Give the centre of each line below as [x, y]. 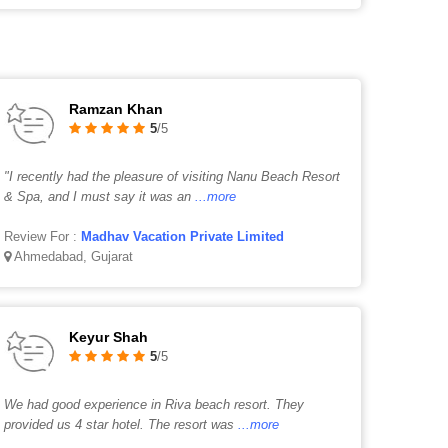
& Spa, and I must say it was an [98, 196]
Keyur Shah [109, 337]
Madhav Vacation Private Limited [183, 236]
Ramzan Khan [116, 109]
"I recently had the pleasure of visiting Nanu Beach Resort [172, 176]
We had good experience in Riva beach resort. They [154, 404]
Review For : [43, 236]
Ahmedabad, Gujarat [72, 256]
